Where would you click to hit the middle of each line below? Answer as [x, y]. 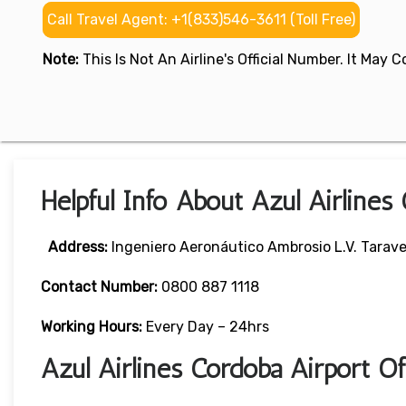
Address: [78, 247]
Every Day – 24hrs [208, 327]
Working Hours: [93, 327]
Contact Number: [99, 287]
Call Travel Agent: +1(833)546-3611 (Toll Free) [201, 20]
